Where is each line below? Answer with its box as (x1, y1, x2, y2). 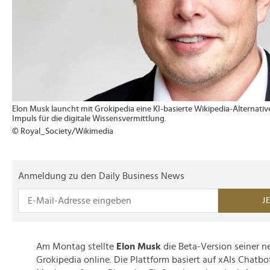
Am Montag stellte (36, 242, 116, 251)
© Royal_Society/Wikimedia (12, 127, 113, 136)
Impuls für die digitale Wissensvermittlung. (12, 115, 166, 123)
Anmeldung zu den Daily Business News (18, 171, 184, 181)
